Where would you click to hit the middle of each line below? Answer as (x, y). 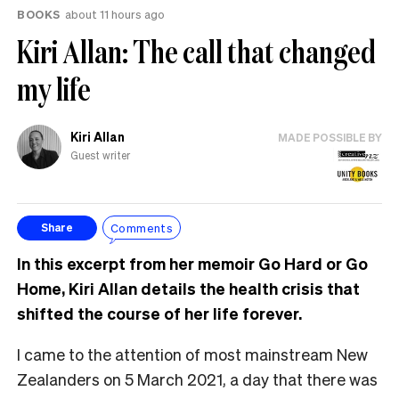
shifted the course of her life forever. (159, 313)
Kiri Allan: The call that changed (196, 51)
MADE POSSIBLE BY (330, 137)
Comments (142, 228)
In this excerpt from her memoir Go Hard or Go (192, 263)
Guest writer (100, 155)
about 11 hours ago (114, 13)
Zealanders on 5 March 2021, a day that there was (197, 379)
